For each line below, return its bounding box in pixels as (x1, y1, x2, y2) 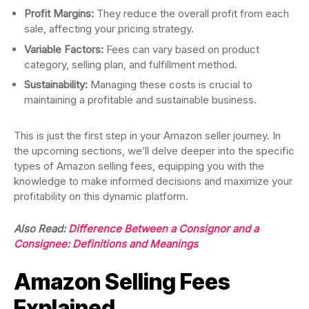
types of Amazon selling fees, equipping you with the (14, 159, 264, 172)
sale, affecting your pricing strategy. (24, 22, 194, 35)
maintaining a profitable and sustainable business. (24, 93, 257, 106)
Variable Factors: (24, 42, 103, 56)
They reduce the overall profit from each (94, 7, 289, 20)
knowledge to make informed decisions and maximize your (14, 175, 292, 188)
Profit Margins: (24, 7, 94, 20)
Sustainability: (24, 78, 88, 91)
